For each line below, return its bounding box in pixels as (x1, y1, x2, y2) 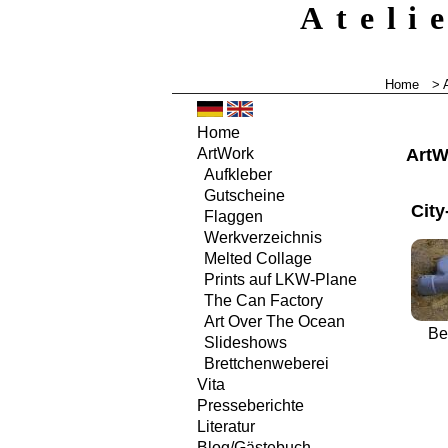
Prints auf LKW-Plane (204, 271, 357, 289)
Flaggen (204, 208, 263, 226)
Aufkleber (204, 166, 272, 184)
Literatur (197, 418, 255, 436)
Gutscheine (204, 187, 285, 205)
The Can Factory (204, 292, 323, 310)
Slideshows (204, 334, 287, 352)
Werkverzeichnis (204, 229, 322, 247)
